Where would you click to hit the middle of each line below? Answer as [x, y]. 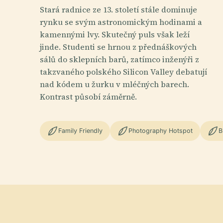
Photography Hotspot [161, 131]
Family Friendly [80, 131]
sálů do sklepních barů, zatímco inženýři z [119, 59]
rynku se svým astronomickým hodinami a [121, 22]
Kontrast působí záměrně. [88, 96]
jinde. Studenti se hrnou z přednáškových [118, 47]
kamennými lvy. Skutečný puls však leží [115, 34]
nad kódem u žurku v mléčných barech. [114, 84]
